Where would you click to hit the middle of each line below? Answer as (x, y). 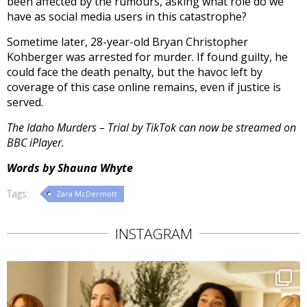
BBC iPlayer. (36, 143)
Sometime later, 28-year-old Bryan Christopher (127, 42)
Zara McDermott (87, 194)
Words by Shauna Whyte (71, 168)
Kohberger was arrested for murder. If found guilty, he (147, 57)
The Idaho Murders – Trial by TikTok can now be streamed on (151, 128)
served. (25, 102)
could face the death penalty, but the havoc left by (135, 72)
